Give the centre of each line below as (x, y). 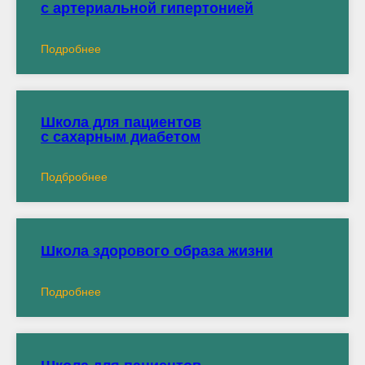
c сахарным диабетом (121, 137)
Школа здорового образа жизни (157, 251)
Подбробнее (74, 177)
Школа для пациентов (121, 122)
